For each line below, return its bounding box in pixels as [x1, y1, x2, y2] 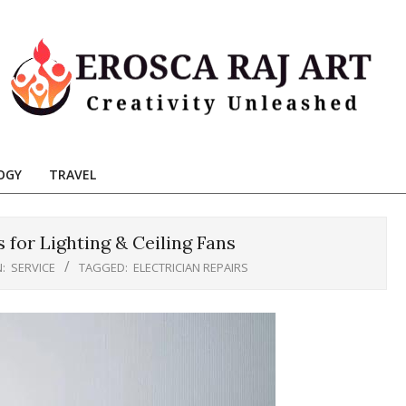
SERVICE [10, 259, 55, 275]
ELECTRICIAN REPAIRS [132, 259, 248, 275]
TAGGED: [78, 259, 128, 275]
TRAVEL [49, 166, 96, 183]
